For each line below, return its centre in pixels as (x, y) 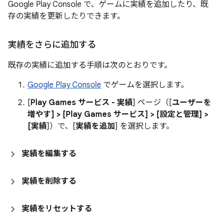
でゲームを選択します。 (145, 85)
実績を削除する (49, 181)
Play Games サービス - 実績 (82, 103)
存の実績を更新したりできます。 (66, 16)
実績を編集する (49, 154)
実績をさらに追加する (52, 45)
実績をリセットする (57, 209)
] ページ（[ (152, 103)
